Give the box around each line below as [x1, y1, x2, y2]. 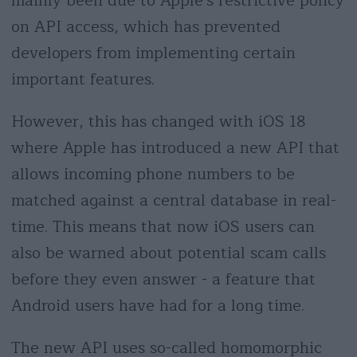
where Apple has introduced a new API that [10, 134, 339, 161]
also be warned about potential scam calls [10, 239, 326, 266]
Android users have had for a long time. [10, 292, 304, 319]
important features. [10, 65, 155, 92]
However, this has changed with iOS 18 [10, 108, 306, 135]
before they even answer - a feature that [10, 265, 316, 292]
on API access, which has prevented [10, 13, 280, 40]
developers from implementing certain [10, 39, 296, 66]
